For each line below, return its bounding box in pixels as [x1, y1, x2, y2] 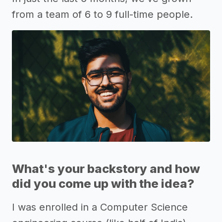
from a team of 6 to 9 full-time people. [12, 8, 193, 20]
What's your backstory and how [12, 162, 200, 176]
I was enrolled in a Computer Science [12, 201, 188, 213]
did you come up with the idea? [12, 176, 194, 191]
